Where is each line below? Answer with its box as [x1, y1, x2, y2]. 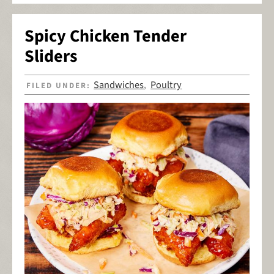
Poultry [150, 77, 182, 92]
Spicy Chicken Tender [24, 24, 187, 49]
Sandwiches [94, 77, 144, 92]
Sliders [24, 44, 77, 69]
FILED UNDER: [26, 80, 94, 91]
